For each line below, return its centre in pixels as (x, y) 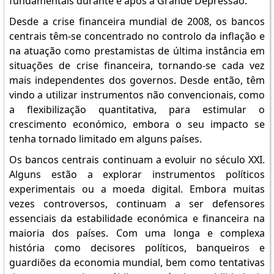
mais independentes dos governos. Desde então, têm (137, 80)
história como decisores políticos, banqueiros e (137, 248)
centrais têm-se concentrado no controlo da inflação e (137, 36)
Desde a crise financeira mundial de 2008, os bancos (137, 21)
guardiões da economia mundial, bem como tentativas (137, 262)
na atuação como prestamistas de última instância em (137, 51)
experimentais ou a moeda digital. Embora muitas (137, 189)
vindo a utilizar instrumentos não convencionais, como (137, 95)
